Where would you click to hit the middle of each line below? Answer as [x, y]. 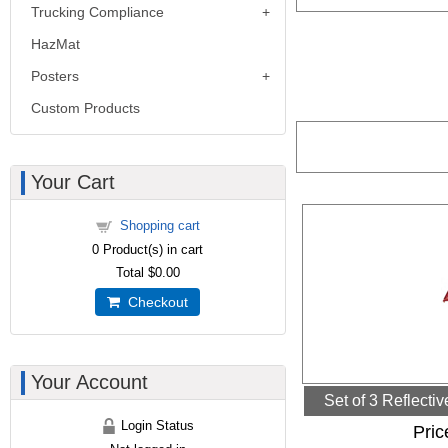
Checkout [154, 302]
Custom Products [85, 108]
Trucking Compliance [97, 12]
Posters [55, 76]
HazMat [55, 44]
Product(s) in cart [151, 249]
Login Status [156, 425]
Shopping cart [159, 225]
